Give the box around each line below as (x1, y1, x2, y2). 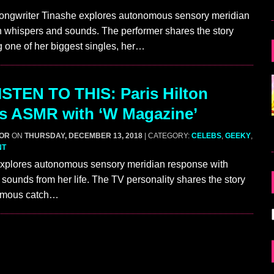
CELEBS (191, 131, 221, 141)
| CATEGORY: (144, 131, 191, 141)
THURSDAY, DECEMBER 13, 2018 (24, 131, 143, 141)
